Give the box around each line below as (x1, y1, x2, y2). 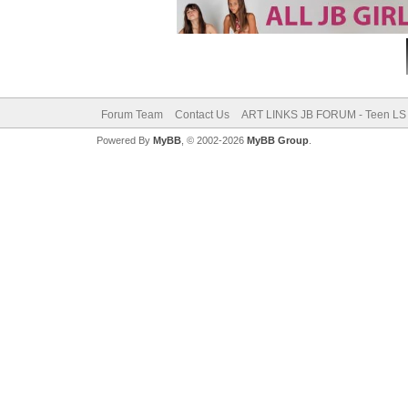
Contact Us (174, 108, 229, 121)
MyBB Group (246, 135, 309, 146)
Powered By (96, 135, 153, 146)
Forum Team (100, 108, 163, 121)
